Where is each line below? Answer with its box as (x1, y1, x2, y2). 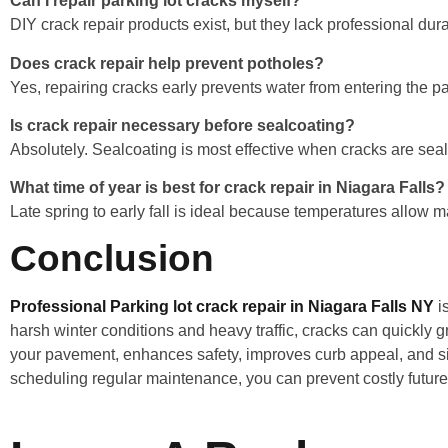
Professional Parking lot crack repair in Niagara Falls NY (10, 297, 434, 315)
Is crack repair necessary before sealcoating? (10, 116, 355, 134)
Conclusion (10, 237, 214, 279)
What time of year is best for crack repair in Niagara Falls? (10, 179, 445, 197)
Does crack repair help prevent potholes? (10, 54, 324, 72)
